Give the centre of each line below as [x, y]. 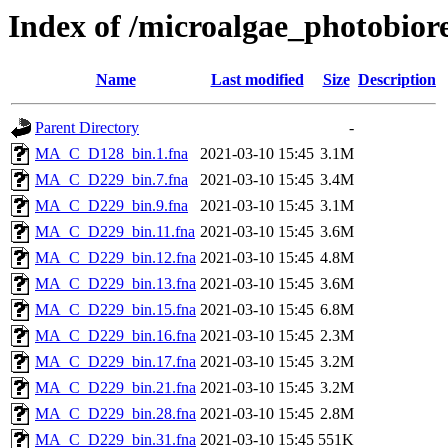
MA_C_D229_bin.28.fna [115, 414]
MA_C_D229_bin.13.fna [115, 284]
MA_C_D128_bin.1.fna [111, 154]
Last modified [257, 80]
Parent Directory [87, 128]
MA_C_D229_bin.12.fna [115, 258]
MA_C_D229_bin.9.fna [111, 206]
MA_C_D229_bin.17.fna [115, 362]
